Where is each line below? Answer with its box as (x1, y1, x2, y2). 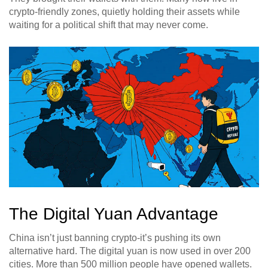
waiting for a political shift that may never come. (9, 20, 208, 31)
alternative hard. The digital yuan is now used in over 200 (9, 246, 251, 257)
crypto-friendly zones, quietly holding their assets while (9, 7, 240, 17)
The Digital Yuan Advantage (9, 205, 218, 224)
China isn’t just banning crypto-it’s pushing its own (9, 233, 221, 243)
